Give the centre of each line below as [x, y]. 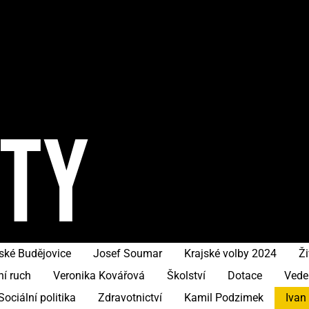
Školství [186, 276]
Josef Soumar [128, 253]
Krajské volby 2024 [230, 253]
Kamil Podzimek [224, 298]
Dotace [245, 276]
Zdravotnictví [130, 298]
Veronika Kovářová [99, 276]
